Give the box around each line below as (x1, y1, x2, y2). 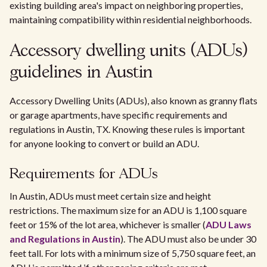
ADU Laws (206, 219, 252, 231)
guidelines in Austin (10, 65, 153, 82)
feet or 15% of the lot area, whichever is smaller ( (10, 219, 206, 231)
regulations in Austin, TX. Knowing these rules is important (10, 123, 245, 135)
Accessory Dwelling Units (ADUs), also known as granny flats (10, 95, 257, 107)
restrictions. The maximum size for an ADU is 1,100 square (10, 204, 247, 216)
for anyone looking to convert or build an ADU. (10, 138, 199, 150)
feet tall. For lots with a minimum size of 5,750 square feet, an (10, 247, 256, 259)
